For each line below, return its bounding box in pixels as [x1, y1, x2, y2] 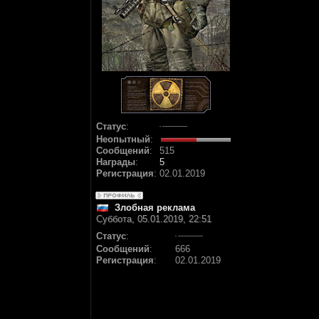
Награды [96, 157, 135, 167]
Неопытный [96, 134, 150, 145]
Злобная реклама [115, 202, 195, 213]
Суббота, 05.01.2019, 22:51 [96, 214, 211, 224]
